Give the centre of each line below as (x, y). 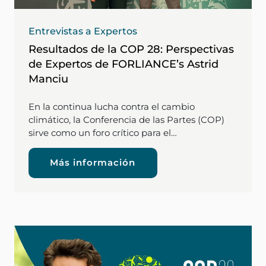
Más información (93, 162)
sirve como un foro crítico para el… (103, 132)
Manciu (48, 79)
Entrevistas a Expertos (83, 31)
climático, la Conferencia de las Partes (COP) (126, 119)
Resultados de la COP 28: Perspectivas (131, 49)
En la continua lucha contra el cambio (112, 106)
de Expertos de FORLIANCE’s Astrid (123, 64)
